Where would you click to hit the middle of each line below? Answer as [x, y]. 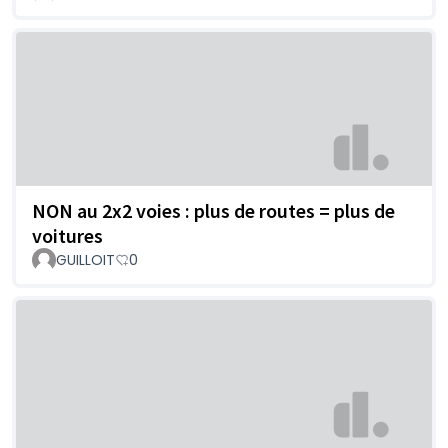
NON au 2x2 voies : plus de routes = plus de [213, 210]
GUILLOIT [85, 259]
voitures [67, 235]
